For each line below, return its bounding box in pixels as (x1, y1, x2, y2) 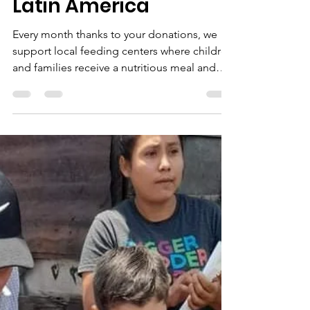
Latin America (12, 37, 149, 64)
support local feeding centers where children (12, 89, 233, 102)
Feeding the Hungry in (12, 10, 228, 37)
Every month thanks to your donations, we (12, 72, 217, 86)
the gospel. (12, 122, 69, 136)
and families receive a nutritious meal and (12, 105, 216, 119)
